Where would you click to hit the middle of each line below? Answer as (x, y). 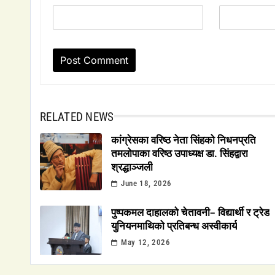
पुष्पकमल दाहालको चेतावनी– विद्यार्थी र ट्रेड (190, 212)
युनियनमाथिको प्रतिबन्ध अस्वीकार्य (174, 226)
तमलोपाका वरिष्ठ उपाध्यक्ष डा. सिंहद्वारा (179, 153)
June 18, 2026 (146, 184)
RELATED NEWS (77, 117)
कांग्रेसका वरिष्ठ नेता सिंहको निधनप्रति (183, 140)
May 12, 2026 (146, 242)
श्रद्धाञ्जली (132, 167)
